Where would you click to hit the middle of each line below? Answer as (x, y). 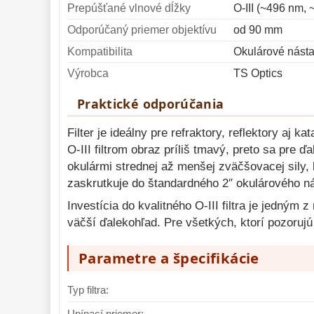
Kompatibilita (100, 52)
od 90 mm (258, 30)
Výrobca (88, 73)
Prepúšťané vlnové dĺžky (129, 8)
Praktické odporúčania (151, 104)
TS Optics (258, 73)
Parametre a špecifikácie (169, 258)
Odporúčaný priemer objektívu (142, 30)
